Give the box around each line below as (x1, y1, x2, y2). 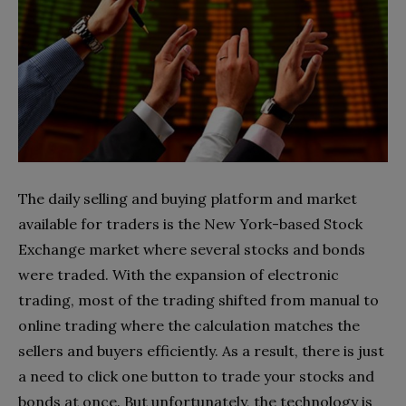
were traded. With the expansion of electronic (18, 265, 339, 284)
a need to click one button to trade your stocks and (18, 366, 374, 385)
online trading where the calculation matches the (18, 315, 360, 334)
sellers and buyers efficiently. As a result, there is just (18, 341, 384, 360)
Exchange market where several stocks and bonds (18, 239, 365, 258)
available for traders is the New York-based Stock (18, 214, 362, 233)
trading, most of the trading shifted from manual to (18, 290, 379, 309)
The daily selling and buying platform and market (18, 188, 357, 208)
